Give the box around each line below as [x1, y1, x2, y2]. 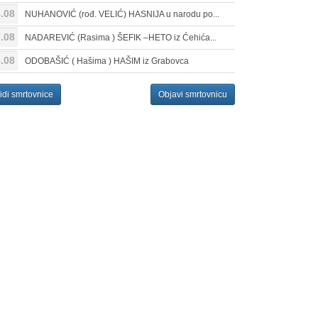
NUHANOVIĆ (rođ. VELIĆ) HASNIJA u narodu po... [24, 9, 219, 19]
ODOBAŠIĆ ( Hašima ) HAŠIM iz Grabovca [24, 56, 189, 66]
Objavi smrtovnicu [158, 89, 227, 99]
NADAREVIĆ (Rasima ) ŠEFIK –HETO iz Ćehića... [24, 33, 216, 43]
